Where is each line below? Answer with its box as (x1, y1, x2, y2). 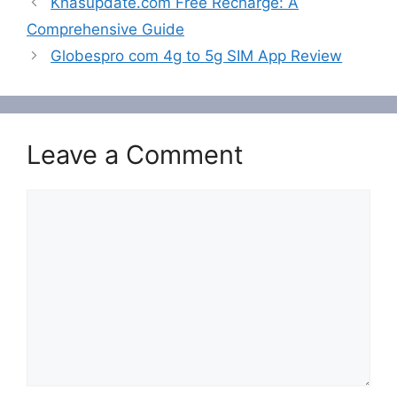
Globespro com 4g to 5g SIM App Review (51, 46, 343, 65)
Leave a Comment (27, 138, 244, 170)
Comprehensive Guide (27, 19, 184, 38)
